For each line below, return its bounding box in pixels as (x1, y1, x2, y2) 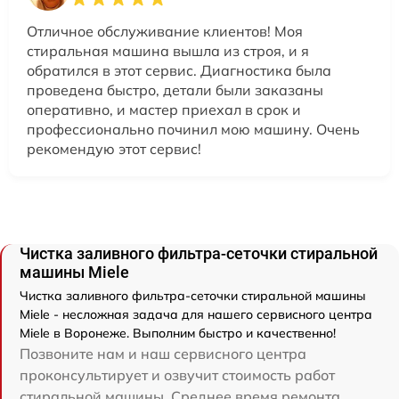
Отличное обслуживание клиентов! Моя (27, 22, 303, 40)
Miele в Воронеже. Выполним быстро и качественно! (20, 325, 336, 341)
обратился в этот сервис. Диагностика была (27, 61, 331, 79)
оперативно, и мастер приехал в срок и (27, 101, 301, 118)
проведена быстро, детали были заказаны (27, 81, 323, 99)
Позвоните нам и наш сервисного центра (20, 345, 306, 362)
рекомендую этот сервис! (27, 140, 201, 158)
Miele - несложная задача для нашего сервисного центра (20, 306, 372, 322)
